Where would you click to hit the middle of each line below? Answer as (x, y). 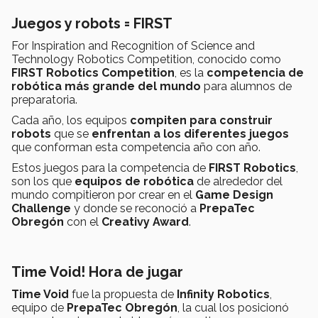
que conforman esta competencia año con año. (136, 148)
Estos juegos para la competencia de (110, 168)
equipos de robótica (134, 182)
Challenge (41, 209)
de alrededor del (238, 182)
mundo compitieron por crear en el (103, 195)
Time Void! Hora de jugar (97, 272)
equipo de (38, 308)
